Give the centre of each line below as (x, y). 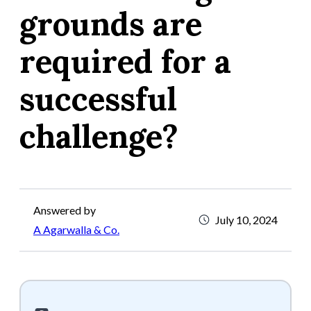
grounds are (111, 24)
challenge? (99, 137)
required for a (125, 62)
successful (98, 99)
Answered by (65, 210)
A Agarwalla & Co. (76, 229)
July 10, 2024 (246, 219)
